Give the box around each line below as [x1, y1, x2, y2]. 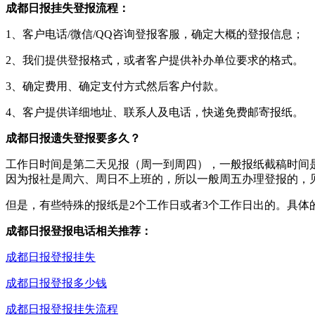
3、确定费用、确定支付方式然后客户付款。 [6, 79, 225, 92]
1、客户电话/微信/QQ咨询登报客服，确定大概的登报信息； [6, 27, 304, 40]
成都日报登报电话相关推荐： [6, 224, 152, 237]
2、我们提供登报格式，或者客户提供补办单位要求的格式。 [6, 53, 304, 66]
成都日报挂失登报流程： [6, 1, 129, 14]
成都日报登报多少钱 [6, 276, 107, 289]
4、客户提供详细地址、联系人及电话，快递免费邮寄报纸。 [6, 105, 304, 118]
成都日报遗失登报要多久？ [6, 131, 141, 144]
